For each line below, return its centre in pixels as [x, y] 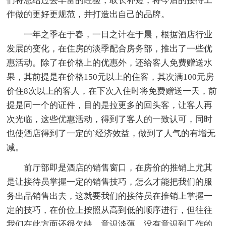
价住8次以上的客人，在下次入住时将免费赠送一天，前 [112, 91]
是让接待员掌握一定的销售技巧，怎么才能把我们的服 [110, 182]
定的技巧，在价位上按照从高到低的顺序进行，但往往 [110, 210]
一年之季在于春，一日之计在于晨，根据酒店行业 [118, 35]
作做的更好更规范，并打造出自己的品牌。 [88, 15]
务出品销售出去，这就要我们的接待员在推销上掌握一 [110, 196]
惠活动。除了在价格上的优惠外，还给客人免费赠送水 [110, 63]
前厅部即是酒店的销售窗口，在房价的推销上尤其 [118, 168]
